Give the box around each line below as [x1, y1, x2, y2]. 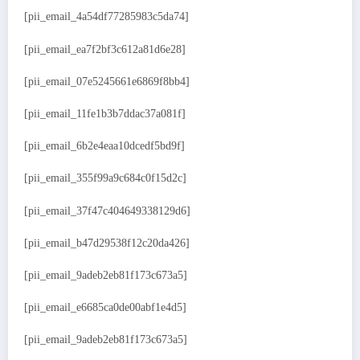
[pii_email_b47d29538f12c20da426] [24, 236, 190, 249]
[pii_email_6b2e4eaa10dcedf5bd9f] [24, 140, 185, 153]
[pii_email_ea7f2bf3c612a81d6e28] [24, 43, 186, 55]
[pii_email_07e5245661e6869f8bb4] [24, 75, 190, 88]
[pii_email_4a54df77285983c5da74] [24, 10, 189, 23]
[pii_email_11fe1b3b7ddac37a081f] [24, 108, 186, 121]
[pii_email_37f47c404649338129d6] [24, 204, 190, 217]
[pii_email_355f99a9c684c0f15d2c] [24, 172, 186, 185]
